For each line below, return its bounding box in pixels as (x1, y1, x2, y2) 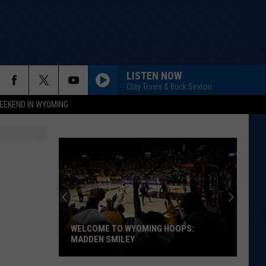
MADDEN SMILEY (71, 234, 135, 245)
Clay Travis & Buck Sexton (126, 81, 212, 91)
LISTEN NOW (126, 69, 182, 82)
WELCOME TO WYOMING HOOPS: (71, 223, 194, 234)
